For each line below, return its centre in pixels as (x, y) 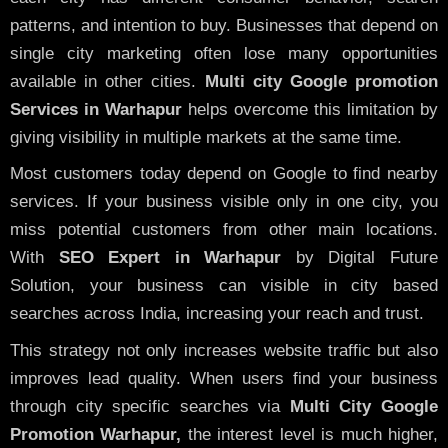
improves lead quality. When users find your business (224, 378)
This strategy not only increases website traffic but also (224, 350)
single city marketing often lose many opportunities (224, 53)
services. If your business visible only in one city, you (224, 201)
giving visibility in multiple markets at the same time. (206, 137)
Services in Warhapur (96, 109)
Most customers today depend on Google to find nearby (224, 173)
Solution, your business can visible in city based (224, 285)
